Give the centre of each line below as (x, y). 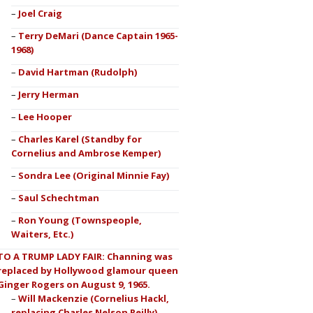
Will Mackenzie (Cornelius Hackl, (93, 298)
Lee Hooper (45, 117)
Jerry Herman (48, 94)
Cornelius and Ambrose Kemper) (86, 153)
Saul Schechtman (58, 198)
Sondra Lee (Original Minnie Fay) (93, 175)
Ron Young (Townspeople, (80, 220)
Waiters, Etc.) (42, 234)
